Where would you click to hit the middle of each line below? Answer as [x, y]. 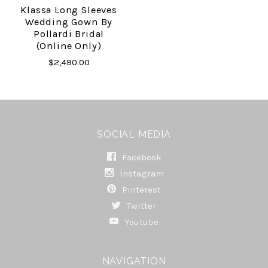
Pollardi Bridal [69, 33]
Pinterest [140, 189]
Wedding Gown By [69, 22]
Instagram [140, 173]
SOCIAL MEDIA [134, 134]
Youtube [140, 222]
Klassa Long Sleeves [69, 10]
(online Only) [69, 45]
